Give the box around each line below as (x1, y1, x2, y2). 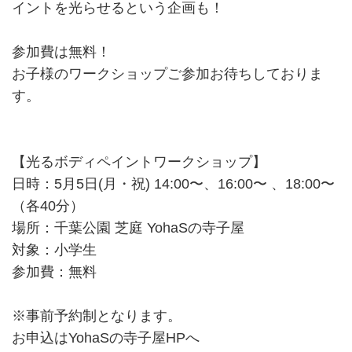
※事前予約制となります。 (12, 307, 181, 324)
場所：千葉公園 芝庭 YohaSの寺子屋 (12, 219, 244, 236)
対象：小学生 (12, 241, 97, 258)
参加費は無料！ (12, 43, 111, 60)
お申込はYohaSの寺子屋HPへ (12, 329, 200, 346)
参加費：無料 (12, 263, 97, 280)
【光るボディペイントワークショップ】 (12, 153, 266, 170)
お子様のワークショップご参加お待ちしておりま (12, 65, 323, 82)
